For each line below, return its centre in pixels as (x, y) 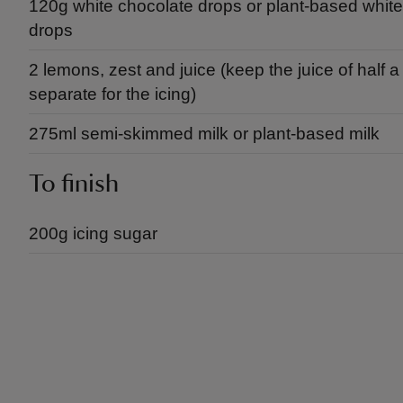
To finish (74, 184)
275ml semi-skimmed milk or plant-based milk (204, 134)
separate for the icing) (112, 94)
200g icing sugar (93, 233)
